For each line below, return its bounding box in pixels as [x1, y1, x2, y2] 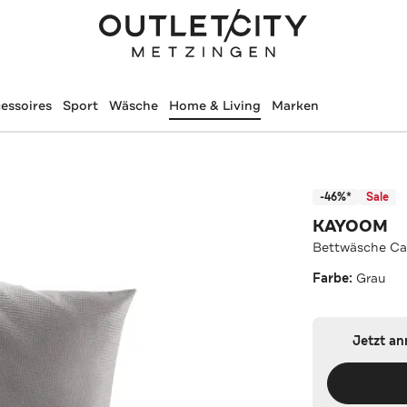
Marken [271, 97, 319, 114]
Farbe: [313, 269, 357, 287]
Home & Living [168, 97, 261, 114]
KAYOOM [313, 214, 389, 237]
